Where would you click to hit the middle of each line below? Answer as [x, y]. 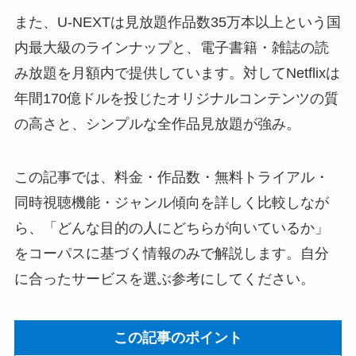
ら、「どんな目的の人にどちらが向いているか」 [171, 228]
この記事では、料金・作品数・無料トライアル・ [171, 178]
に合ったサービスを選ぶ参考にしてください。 [164, 279]
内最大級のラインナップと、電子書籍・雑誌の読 [171, 47]
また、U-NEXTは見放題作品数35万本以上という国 [177, 22]
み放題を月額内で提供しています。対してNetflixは [177, 73]
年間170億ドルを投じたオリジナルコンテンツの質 [176, 98]
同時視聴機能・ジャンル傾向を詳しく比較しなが [171, 203]
